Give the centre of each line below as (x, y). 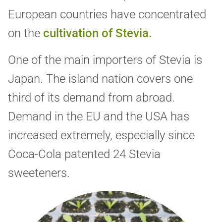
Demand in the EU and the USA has (99, 117)
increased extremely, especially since (101, 136)
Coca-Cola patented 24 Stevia (84, 154)
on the (26, 33)
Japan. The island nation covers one (100, 79)
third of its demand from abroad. (91, 98)
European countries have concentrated (107, 15)
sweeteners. (39, 173)
